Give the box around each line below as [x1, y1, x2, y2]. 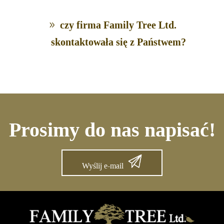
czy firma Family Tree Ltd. [60, 19, 177, 31]
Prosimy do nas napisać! [8, 118, 215, 141]
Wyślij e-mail [81, 161, 123, 170]
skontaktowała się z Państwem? [50, 36, 186, 48]
